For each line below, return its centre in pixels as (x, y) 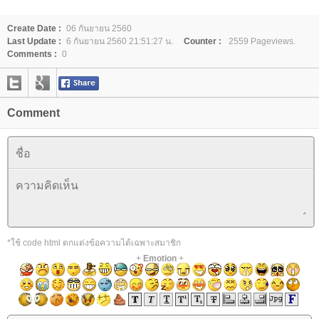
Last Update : (34, 41)
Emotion (159, 258)
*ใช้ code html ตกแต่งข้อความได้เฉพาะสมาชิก (94, 242)
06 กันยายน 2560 (99, 28)
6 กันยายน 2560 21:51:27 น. (120, 41)
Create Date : (34, 28)
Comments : (32, 54)
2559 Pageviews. (261, 41)
